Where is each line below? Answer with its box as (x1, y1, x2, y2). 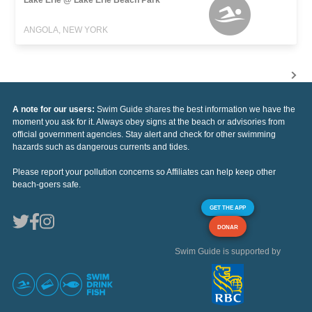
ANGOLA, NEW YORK (24, 24, 109, 35)
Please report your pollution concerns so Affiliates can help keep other (13, 166, 276, 177)
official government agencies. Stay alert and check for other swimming (13, 129, 276, 139)
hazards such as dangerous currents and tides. (13, 141, 189, 152)
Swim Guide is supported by (175, 246, 281, 256)
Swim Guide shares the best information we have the (97, 104, 295, 114)
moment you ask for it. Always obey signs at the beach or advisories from (13, 116, 285, 127)
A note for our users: (13, 104, 97, 114)
